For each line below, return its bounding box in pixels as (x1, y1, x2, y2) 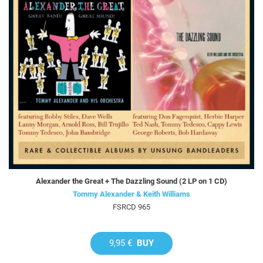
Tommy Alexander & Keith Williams (73, 190, 190, 199)
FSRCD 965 (113, 203, 150, 212)
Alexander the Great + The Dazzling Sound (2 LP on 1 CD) (36, 177, 227, 186)
